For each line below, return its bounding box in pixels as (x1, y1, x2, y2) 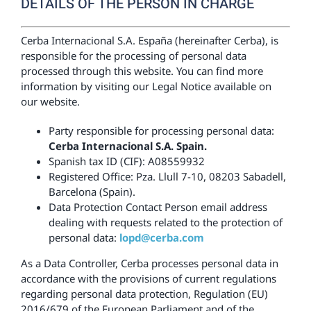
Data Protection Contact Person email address (48, 200, 267, 214)
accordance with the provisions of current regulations (20, 271, 276, 285)
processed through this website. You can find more (20, 64, 263, 78)
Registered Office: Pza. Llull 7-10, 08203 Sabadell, (48, 169, 286, 183)
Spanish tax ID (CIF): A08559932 (48, 154, 205, 168)
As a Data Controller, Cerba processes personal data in (20, 256, 278, 270)
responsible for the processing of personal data (20, 49, 246, 62)
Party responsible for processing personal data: (48, 124, 274, 137)
